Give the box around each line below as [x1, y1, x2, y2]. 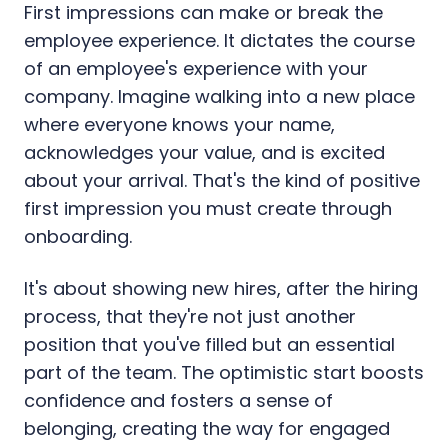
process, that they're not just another [24, 303, 356, 329]
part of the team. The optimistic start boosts [24, 359, 424, 385]
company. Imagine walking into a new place [24, 83, 415, 109]
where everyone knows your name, [24, 111, 335, 137]
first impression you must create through [24, 195, 392, 221]
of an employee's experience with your [24, 55, 368, 81]
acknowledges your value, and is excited [24, 139, 385, 165]
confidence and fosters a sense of [24, 387, 333, 413]
